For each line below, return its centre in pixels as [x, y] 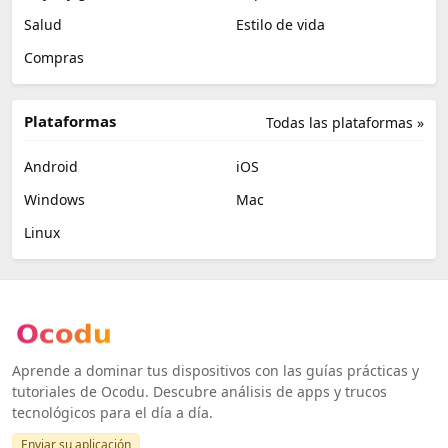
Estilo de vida [280, 25]
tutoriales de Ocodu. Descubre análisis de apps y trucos [199, 392]
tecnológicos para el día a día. [112, 413]
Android [51, 167]
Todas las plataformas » [345, 123]
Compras [54, 58]
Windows [54, 200]
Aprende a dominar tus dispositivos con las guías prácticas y [215, 371]
